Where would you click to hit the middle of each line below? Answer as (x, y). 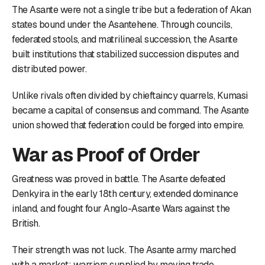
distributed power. (49, 69)
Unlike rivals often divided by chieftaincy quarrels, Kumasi (130, 95)
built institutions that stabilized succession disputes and (125, 54)
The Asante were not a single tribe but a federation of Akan (132, 9)
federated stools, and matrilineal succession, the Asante (125, 39)
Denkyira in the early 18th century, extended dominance (125, 193)
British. (26, 223)
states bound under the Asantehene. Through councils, (122, 24)
